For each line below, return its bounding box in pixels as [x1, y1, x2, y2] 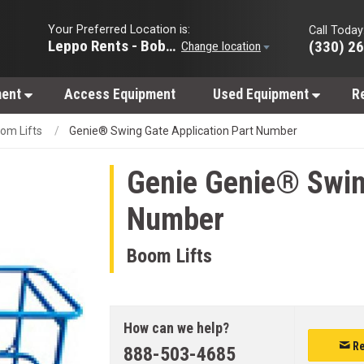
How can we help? [123, 319, 229, 336]
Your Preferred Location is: [48, 22, 190, 37]
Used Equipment [213, 86, 312, 102]
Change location [181, 38, 261, 54]
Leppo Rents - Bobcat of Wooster [166, 36, 175, 55]
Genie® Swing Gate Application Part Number [69, 124, 297, 137]
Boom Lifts [126, 245, 212, 267]
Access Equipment [64, 86, 175, 102]
